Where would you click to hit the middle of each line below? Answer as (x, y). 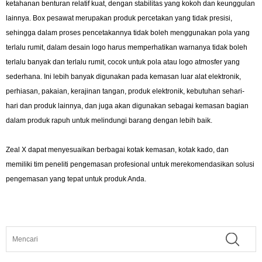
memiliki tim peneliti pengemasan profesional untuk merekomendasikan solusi (130, 164)
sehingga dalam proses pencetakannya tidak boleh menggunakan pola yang (128, 32)
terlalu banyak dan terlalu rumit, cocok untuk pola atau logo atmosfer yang (123, 62)
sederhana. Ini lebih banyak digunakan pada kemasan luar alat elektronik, (123, 76)
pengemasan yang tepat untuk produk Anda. (76, 179)
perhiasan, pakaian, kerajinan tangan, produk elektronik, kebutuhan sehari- (125, 91)
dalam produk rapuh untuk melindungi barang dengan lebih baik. (109, 120)
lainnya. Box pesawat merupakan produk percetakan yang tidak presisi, (119, 18)
